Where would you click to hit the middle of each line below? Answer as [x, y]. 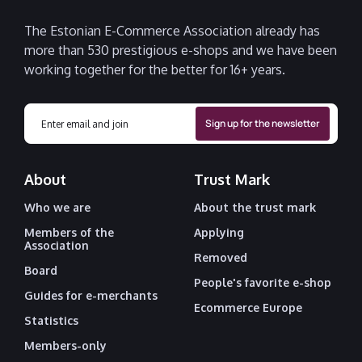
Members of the [69, 233]
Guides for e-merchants [91, 296]
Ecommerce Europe [248, 308]
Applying [219, 233]
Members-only [65, 346]
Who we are [57, 208]
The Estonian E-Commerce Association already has [172, 31]
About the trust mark [255, 208]
